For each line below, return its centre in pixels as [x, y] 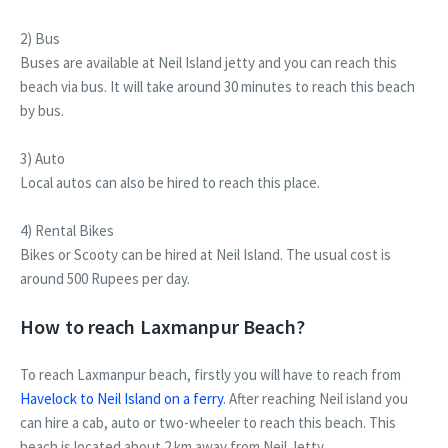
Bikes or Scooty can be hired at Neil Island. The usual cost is [205, 255]
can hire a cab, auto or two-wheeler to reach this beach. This [208, 423]
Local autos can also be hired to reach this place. [170, 183]
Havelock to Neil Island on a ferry [121, 399]
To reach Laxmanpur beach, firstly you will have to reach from [210, 375]
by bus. [42, 111]
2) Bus [40, 39]
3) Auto [42, 159]
